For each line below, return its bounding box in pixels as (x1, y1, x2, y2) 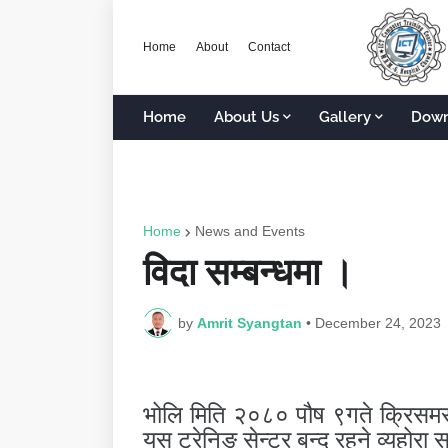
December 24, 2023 (315, 314, 441, 331)
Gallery (319, 108, 371, 126)
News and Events (195, 223, 305, 239)
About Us (214, 108, 279, 126)
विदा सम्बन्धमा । (143, 250, 354, 294)
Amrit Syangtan (197, 314, 302, 331)
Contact (248, 39, 290, 54)
